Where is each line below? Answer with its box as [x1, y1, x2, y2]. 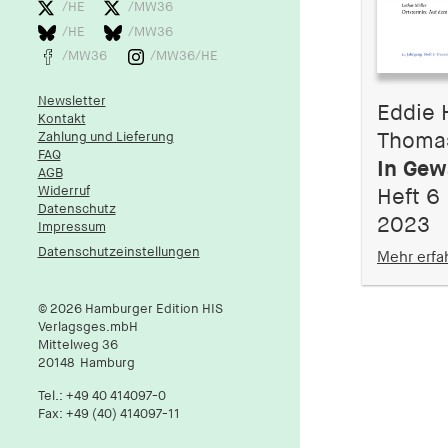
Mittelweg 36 [37, 339, 118, 352]
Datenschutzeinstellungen [37, 246, 200, 259]
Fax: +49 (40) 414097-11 [37, 408, 180, 421]
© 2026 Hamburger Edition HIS [37, 303, 223, 316]
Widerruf [37, 184, 90, 198]
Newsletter [37, 94, 106, 108]
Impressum [37, 220, 106, 234]
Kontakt [37, 112, 86, 126]
